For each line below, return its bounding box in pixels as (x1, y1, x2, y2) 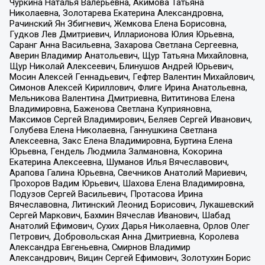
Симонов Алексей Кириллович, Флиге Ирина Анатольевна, (9, 82, 247, 93)
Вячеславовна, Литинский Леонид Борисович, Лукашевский (9, 199, 254, 211)
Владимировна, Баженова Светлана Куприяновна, (9, 104, 212, 115)
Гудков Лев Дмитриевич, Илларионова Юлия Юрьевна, (9, 29, 234, 40)
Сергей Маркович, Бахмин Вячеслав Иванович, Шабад (9, 210, 231, 221)
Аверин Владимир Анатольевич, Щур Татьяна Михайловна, (9, 50, 248, 62)
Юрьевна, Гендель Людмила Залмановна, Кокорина (9, 146, 222, 157)
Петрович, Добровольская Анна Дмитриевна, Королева (9, 231, 239, 243)
